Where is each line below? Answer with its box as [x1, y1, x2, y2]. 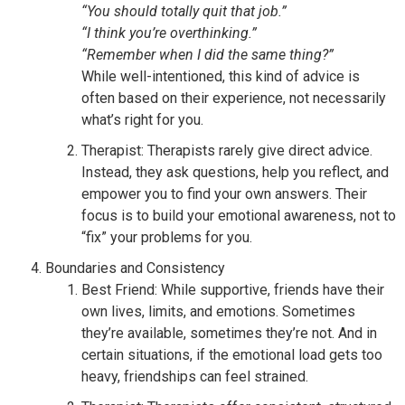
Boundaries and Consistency [45, 259, 225, 278]
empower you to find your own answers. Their [81, 185, 367, 203]
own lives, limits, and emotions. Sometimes [81, 303, 355, 321]
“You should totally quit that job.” [81, 3, 287, 21]
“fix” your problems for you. [81, 229, 252, 247]
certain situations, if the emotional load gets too [81, 346, 382, 364]
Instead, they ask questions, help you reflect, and [81, 164, 389, 182]
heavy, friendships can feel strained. [81, 368, 308, 386]
